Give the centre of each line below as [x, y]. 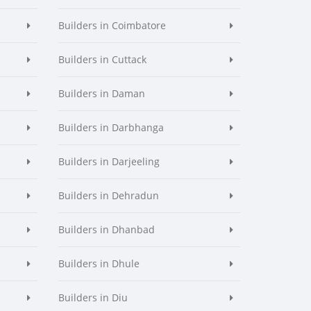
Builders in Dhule [99, 263]
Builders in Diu [93, 297]
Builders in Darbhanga [111, 127]
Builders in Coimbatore [112, 25]
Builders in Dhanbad [106, 229]
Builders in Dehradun [108, 195]
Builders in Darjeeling [109, 161]
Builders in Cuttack [102, 59]
